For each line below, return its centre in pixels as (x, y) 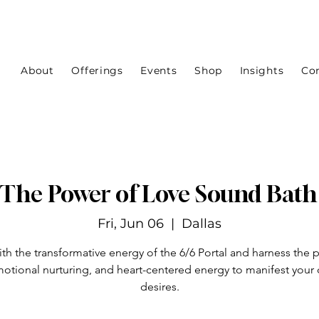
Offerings (97, 71)
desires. (159, 287)
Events (159, 71)
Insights (262, 71)
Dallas (202, 224)
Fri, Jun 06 (131, 224)
